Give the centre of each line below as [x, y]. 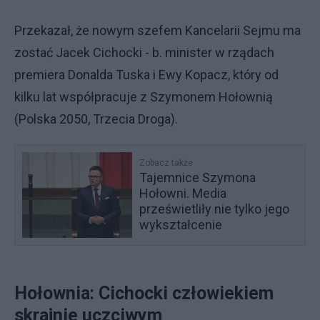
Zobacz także [166, 163]
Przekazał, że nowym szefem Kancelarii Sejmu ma [157, 30]
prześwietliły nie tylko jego [215, 209]
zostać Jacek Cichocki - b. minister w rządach [144, 52]
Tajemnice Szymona [198, 177]
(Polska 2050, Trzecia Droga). [96, 119]
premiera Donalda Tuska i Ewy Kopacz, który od [146, 75]
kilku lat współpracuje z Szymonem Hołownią [144, 97]
